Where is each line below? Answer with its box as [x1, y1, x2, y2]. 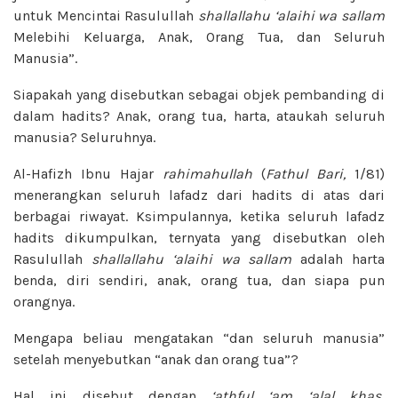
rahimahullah [163, 164, 252, 182]
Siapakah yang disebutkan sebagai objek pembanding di [13, 85, 385, 103]
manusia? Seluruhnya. [13, 128, 155, 146]
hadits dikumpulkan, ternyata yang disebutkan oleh [13, 228, 385, 246]
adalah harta [291, 250, 386, 267]
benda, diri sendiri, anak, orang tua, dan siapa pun [13, 271, 385, 289]
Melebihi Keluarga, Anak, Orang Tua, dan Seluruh [13, 28, 385, 45]
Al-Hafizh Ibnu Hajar [13, 164, 163, 182]
